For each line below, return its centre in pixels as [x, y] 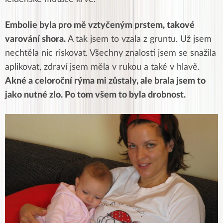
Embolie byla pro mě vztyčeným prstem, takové [100, 25]
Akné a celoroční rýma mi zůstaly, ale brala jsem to [105, 81]
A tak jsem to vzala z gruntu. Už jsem [139, 39]
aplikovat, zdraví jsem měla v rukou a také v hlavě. [102, 67]
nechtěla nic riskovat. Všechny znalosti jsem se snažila [111, 53]
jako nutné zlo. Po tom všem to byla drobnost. [95, 95]
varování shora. [35, 39]
